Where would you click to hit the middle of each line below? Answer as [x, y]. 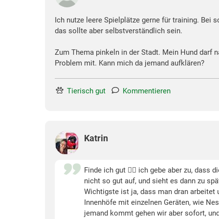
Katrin [96, 138]
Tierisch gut [86, 91]
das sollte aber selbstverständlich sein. [119, 31]
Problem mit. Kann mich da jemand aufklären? [130, 63]
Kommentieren [147, 91]
